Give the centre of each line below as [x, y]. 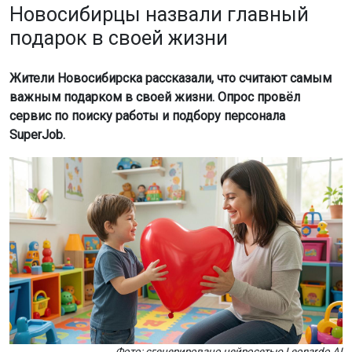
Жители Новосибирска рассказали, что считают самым [170, 78]
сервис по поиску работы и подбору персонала [147, 115]
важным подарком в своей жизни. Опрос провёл [155, 97]
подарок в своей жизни [119, 38]
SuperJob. [37, 134]
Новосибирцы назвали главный [159, 14]
